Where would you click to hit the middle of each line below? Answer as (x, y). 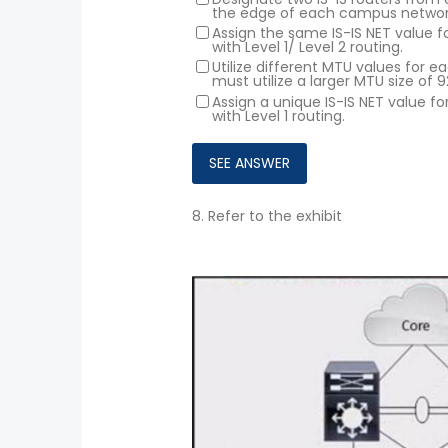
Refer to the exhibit (275, 215)
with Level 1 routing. (278, 115)
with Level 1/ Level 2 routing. (307, 47)
